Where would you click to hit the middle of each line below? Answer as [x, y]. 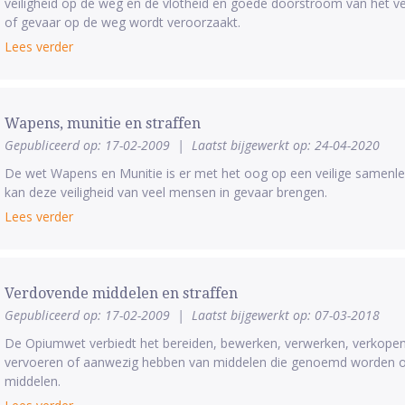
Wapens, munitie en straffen [102, 123]
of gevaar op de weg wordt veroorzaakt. [122, 22]
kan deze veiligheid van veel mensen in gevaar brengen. [165, 192]
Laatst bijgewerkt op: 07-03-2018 [285, 315]
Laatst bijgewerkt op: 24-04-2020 [285, 145]
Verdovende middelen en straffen [121, 293]
